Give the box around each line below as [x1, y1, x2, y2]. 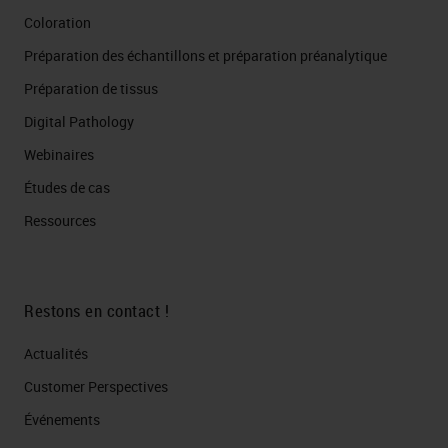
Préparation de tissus [24, 79, 158, 98]
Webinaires [24, 145, 94, 164]
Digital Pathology [24, 112, 134, 131]
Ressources [24, 211, 96, 230]
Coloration [24, 13, 91, 32]
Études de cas [24, 178, 110, 197]
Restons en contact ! [24, 299, 169, 322]
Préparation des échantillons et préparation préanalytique [24, 46, 387, 65]
